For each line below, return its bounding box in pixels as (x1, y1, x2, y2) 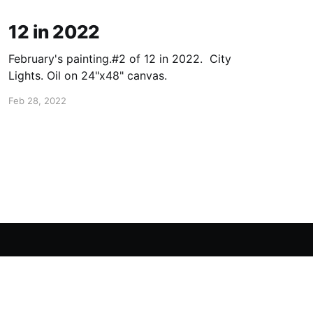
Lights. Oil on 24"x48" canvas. (8, 68, 167, 83)
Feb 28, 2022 (8, 95, 66, 107)
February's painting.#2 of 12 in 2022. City (8, 52, 231, 66)
